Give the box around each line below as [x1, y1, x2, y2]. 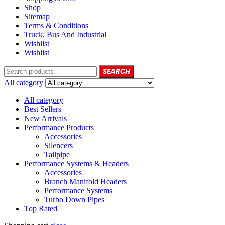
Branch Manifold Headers [44, 177, 127, 186]
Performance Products [24, 123, 94, 132]
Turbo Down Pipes [44, 195, 104, 204]
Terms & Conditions [24, 21, 88, 30]
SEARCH [103, 66, 130, 76]
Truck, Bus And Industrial [24, 30, 106, 39]
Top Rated [24, 204, 57, 213]
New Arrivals [24, 114, 67, 123]
